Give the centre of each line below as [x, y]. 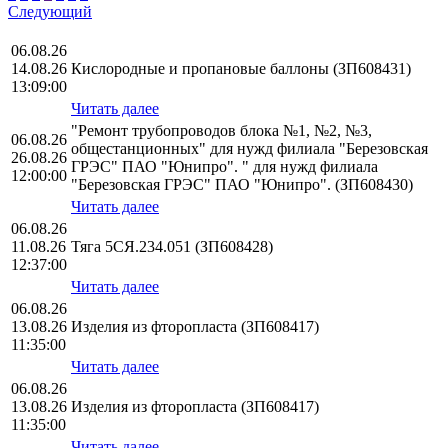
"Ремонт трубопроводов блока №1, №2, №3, [221, 131]
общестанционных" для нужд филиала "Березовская [249, 149]
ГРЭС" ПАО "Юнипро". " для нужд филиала [224, 167]
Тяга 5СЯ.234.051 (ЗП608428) [172, 247]
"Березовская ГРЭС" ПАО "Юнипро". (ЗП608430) [242, 185]
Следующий [50, 12]
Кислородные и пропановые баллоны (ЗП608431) [241, 69]
